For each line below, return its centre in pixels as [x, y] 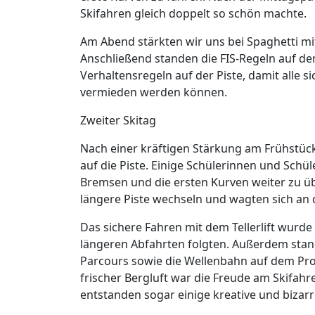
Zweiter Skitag [118, 120]
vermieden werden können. [154, 92]
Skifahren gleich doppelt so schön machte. [193, 13]
